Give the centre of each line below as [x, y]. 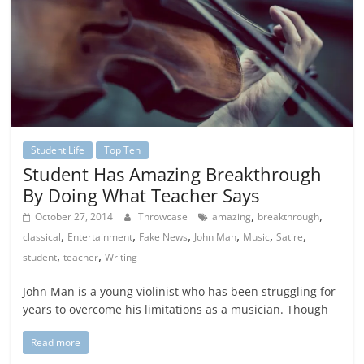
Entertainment [100, 237]
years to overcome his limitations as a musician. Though [176, 310]
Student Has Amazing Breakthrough [173, 174]
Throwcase [165, 217]
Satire [290, 237]
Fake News [164, 237]
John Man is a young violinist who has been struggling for [180, 292]
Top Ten [123, 150]
